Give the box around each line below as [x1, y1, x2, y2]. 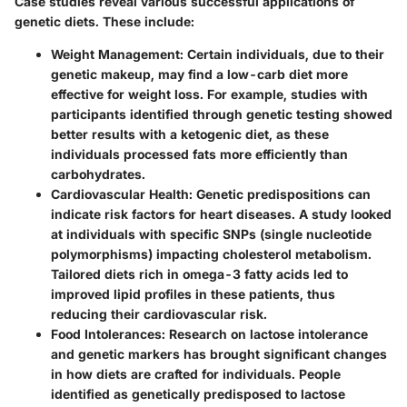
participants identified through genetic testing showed [51, 105, 392, 122]
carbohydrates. [51, 165, 145, 182]
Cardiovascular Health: [51, 185, 193, 202]
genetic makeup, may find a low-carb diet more [51, 65, 348, 82]
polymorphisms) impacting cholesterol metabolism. [51, 245, 372, 262]
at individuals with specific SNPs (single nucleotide [51, 225, 372, 242]
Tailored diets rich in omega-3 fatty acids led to [51, 265, 348, 282]
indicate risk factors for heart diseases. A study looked [51, 205, 392, 222]
